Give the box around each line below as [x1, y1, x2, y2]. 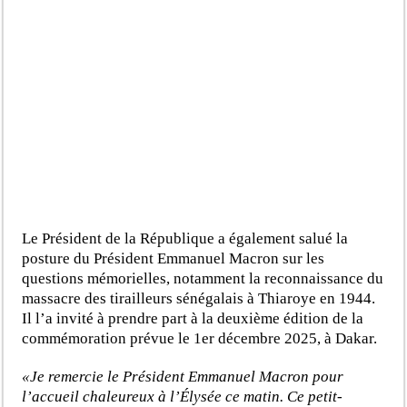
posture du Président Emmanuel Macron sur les [22, 250, 325, 268]
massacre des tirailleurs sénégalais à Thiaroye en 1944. [22, 290, 376, 308]
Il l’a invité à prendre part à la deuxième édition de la [22, 310, 364, 328]
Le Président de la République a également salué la [22, 230, 349, 248]
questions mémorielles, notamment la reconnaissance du [22, 270, 384, 288]
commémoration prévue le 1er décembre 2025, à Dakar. [22, 330, 378, 348]
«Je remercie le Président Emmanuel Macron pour [22, 368, 344, 386]
